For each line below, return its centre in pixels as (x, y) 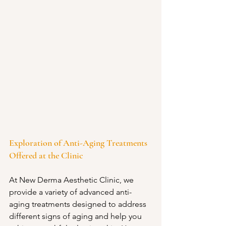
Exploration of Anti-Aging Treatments (79, 143)
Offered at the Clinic (46, 155)
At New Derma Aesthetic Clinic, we (72, 180)
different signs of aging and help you (76, 216)
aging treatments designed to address (79, 204)
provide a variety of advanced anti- (70, 192)
